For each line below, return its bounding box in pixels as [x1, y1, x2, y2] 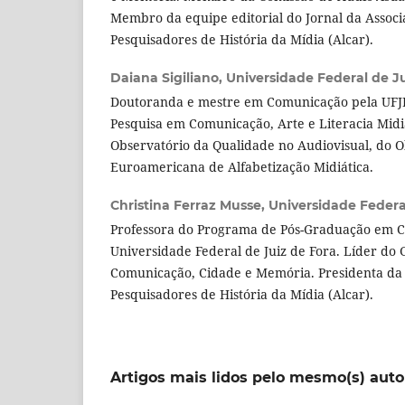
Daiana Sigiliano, [110, 69, 226, 86]
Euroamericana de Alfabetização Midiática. [110, 157, 373, 175]
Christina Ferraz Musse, [110, 196, 268, 213]
